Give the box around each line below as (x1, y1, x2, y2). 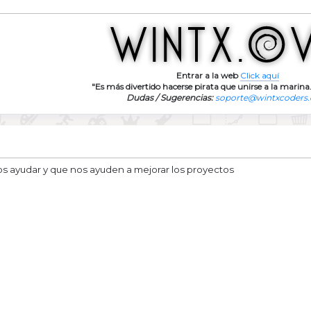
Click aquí (240, 69, 279, 81)
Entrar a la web (176, 69, 238, 81)
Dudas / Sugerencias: (126, 92, 213, 103)
